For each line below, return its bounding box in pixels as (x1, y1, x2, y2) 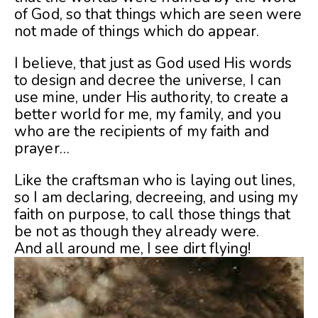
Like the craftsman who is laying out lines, (14, 170, 296, 190)
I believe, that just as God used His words (14, 53, 292, 73)
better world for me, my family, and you (14, 104, 281, 124)
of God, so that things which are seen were (14, 4, 302, 24)
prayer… (14, 138, 70, 158)
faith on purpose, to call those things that (14, 204, 291, 224)
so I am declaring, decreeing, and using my (14, 187, 299, 207)
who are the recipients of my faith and (14, 121, 269, 141)
